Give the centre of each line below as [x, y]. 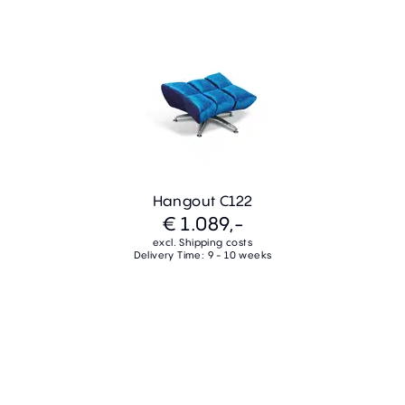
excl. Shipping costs [202, 242]
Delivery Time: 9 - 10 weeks [202, 254]
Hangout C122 [202, 200]
